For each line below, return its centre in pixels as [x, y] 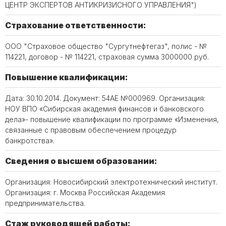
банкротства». [30, 140]
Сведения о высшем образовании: [81, 161]
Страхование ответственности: [76, 25]
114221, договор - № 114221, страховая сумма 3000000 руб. [107, 57]
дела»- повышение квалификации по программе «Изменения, [112, 119]
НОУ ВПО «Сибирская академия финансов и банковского [104, 109]
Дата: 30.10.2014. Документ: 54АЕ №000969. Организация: [105, 98]
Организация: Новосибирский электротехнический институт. [111, 182]
